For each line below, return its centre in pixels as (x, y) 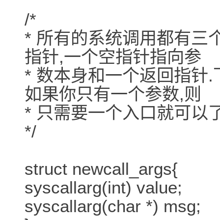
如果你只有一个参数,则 (113, 94)
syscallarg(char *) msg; (113, 206)
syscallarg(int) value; (103, 188)
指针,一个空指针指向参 (113, 57)
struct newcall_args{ (101, 169)
